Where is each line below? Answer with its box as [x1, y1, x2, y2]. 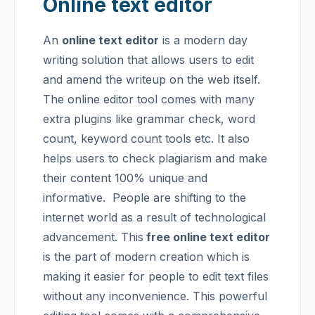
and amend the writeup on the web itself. [43, 72, 260, 86]
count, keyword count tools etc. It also [43, 131, 250, 146]
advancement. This [43, 230, 143, 244]
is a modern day [159, 33, 247, 47]
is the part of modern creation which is [43, 250, 250, 264]
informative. [43, 191, 109, 205]
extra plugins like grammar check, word [43, 112, 255, 126]
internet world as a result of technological [43, 210, 266, 224]
